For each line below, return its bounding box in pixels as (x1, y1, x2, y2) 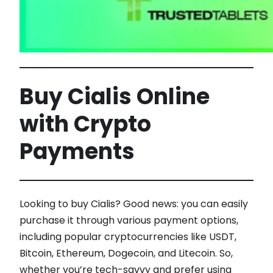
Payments (19, 136, 135, 168)
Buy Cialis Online (19, 81, 210, 113)
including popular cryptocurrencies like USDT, (19, 230, 236, 244)
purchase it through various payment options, (19, 213, 238, 228)
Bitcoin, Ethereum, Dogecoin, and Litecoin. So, (19, 246, 233, 261)
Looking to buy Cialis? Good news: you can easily (19, 197, 248, 211)
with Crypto (19, 108, 151, 140)
